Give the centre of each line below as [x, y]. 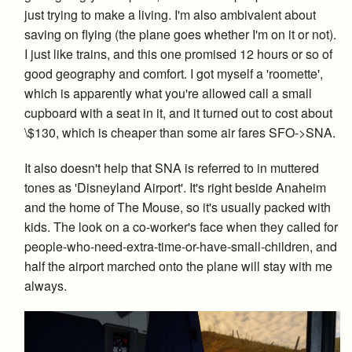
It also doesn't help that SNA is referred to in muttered [172, 168]
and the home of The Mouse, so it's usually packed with [178, 207]
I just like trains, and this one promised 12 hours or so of [178, 54]
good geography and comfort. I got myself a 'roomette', [174, 74]
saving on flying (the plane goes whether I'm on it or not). [180, 35]
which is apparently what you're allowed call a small [168, 93]
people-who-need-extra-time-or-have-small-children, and [181, 247]
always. [46, 286]
